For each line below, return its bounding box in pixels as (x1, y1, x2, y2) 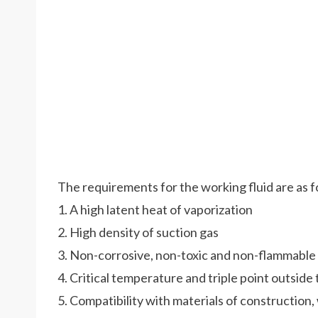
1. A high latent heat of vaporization (57, 202, 253, 217)
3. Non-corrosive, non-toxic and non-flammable (57, 247, 316, 263)
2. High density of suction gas (57, 224, 219, 240)
